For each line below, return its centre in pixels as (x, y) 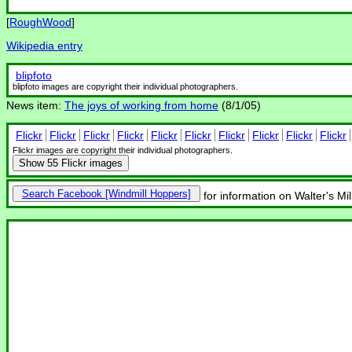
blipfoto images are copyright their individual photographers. (125, 87)
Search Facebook (62, 194)
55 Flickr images (85, 163)
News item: (35, 106)
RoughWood (40, 22)
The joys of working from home (141, 106)
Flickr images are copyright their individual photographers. (123, 150)
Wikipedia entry (44, 46)
